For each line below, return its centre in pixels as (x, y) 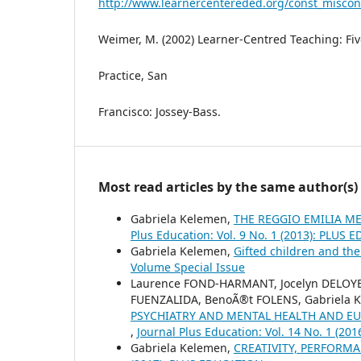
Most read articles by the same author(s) (228, 187)
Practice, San (133, 75)
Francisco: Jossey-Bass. (160, 111)
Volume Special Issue (188, 267)
